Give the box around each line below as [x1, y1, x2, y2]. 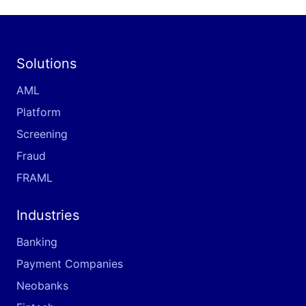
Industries [16, 206, 79, 223]
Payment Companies [16, 256, 123, 270]
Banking [16, 234, 57, 249]
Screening [16, 126, 68, 141]
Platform [16, 105, 61, 119]
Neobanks [16, 278, 68, 292]
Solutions [16, 55, 76, 72]
